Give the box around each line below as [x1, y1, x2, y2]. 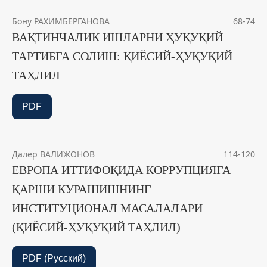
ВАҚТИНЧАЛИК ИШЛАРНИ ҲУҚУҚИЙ [12, 30, 223, 44]
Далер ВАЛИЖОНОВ [12, 148, 95, 160]
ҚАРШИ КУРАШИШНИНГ [12, 182, 151, 196]
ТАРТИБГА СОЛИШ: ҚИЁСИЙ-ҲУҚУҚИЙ [12, 49, 232, 63]
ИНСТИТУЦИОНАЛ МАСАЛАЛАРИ [12, 201, 203, 215]
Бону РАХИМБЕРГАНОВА [12, 15, 110, 27]
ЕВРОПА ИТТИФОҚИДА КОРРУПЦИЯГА [12, 163, 231, 177]
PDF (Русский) [22, 253, 86, 264]
